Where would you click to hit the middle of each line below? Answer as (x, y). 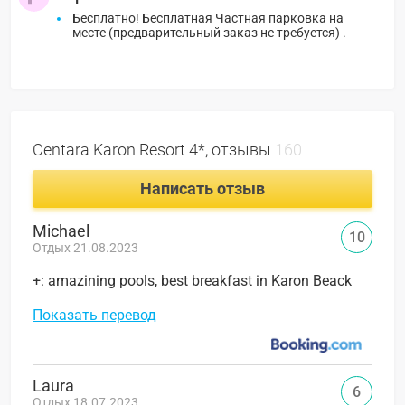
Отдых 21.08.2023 (85, 247)
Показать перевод (94, 315)
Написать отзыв (202, 188)
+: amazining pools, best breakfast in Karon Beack (192, 280)
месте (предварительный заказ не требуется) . (209, 32)
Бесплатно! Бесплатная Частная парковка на (208, 18)
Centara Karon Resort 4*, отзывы (154, 149)
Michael (61, 231)
